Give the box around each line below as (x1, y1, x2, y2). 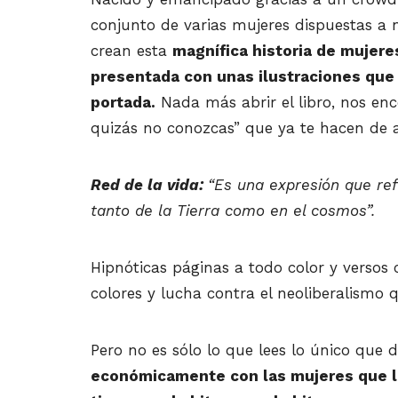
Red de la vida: (91, 176, 208, 195)
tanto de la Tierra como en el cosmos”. (91, 202, 375, 220)
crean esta (91, 42, 172, 60)
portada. (91, 93, 155, 112)
